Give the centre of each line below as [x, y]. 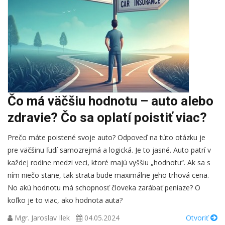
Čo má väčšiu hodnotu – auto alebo [110, 101]
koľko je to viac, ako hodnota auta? [65, 200]
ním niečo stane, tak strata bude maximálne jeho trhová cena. [108, 175]
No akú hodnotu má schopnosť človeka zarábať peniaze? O [104, 188]
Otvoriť [198, 218]
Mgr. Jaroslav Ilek [42, 218]
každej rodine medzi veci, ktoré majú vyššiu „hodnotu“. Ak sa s [109, 162]
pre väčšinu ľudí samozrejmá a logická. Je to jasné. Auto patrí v [109, 150]
